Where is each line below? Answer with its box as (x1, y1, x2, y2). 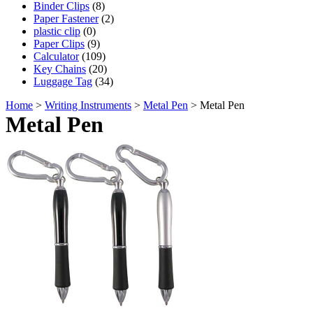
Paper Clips (34, 37, 85, 50)
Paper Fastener (34, 12, 99, 24)
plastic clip (34, 24, 80, 37)
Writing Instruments (45, 99, 131, 111)
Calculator (34, 50, 79, 62)
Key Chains (34, 62, 86, 75)
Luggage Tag (34, 75, 92, 87)
